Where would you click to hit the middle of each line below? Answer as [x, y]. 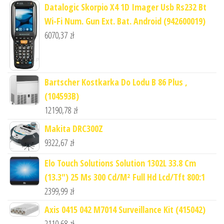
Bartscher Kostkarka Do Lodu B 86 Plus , [116, 82]
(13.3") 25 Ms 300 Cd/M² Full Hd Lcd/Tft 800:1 [125, 177]
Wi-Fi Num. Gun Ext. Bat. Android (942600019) [125, 21]
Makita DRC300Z [74, 128]
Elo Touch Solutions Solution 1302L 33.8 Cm [120, 163]
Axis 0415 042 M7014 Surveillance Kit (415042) [125, 209]
